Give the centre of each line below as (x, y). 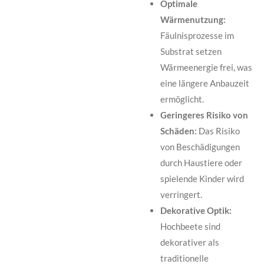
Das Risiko (218, 131)
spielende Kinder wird (202, 179)
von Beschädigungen (200, 147)
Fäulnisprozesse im (197, 36)
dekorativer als (189, 242)
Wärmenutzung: (193, 20)
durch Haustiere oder (201, 163)
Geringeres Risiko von (204, 115)
